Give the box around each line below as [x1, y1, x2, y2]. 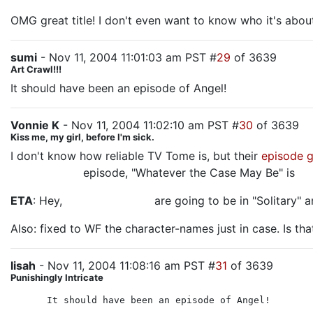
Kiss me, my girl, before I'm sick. [10, 131, 154, 143]
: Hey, [33, 194, 66, 208]
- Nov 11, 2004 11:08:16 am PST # [36, 259, 215, 272]
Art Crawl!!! [10, 64, 61, 75]
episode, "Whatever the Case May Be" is [83, 166, 298, 180]
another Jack [10, 166, 83, 180]
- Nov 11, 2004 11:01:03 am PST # [37, 50, 217, 64]
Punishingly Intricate [10, 272, 103, 283]
